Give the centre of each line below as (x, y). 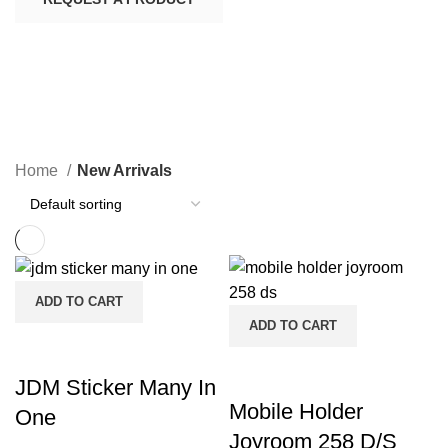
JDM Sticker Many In (115, 388)
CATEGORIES (60, 145)
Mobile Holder (296, 411)
